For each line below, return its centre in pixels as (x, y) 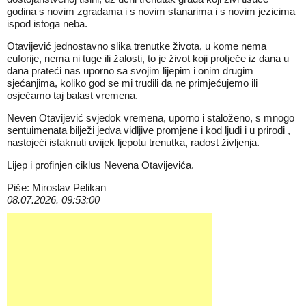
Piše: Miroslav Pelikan (56, 187)
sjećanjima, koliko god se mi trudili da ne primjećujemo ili (132, 83)
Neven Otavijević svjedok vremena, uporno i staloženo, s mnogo (151, 118)
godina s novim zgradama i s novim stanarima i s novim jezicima (151, 11)
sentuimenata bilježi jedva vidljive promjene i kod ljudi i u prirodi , (149, 130)
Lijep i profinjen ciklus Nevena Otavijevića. (100, 165)
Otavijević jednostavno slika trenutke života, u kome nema (137, 46)
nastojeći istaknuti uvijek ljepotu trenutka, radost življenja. (133, 142)
